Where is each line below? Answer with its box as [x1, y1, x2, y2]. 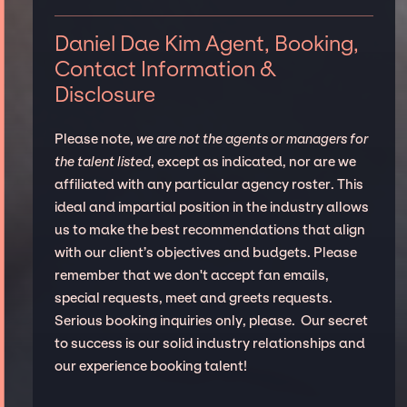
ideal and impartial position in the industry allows [54, 198, 369, 215]
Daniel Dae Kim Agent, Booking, [54, 30, 359, 56]
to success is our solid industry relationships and [54, 334, 365, 352]
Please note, [54, 130, 136, 147]
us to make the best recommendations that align [54, 221, 365, 238]
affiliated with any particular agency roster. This [54, 175, 363, 193]
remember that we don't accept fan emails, [54, 266, 329, 283]
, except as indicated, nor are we [150, 153, 356, 170]
